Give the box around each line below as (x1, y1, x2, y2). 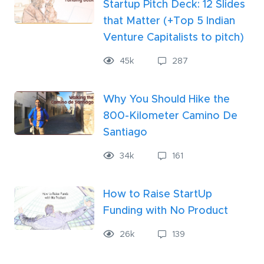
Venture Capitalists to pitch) (103, 32, 244, 44)
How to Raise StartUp (103, 189, 212, 200)
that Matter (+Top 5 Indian (103, 16, 235, 27)
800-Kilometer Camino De (103, 111, 237, 122)
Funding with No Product (103, 206, 228, 217)
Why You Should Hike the (103, 94, 230, 105)
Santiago (103, 127, 147, 138)
